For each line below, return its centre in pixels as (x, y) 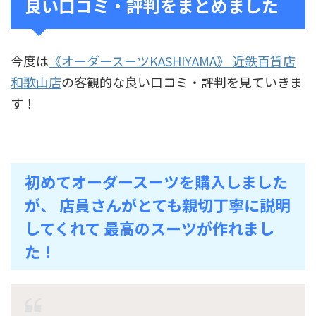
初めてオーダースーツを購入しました (156, 181)
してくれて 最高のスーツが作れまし (150, 227)
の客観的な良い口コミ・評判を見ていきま (182, 81)
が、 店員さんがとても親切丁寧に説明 (158, 204)
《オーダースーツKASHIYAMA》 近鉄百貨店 (172, 60)
